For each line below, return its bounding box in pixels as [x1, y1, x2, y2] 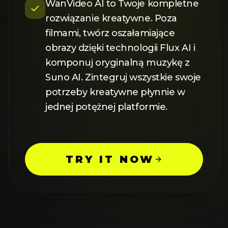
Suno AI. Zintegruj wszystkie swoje [45, 71, 201, 83]
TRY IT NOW [66, 153, 154, 165]
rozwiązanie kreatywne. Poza [45, 12, 177, 24]
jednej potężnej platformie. [45, 101, 167, 112]
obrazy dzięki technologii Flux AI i [45, 42, 195, 53]
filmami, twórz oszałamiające [45, 27, 175, 39]
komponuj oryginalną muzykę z [45, 56, 190, 68]
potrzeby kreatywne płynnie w [45, 86, 185, 98]
